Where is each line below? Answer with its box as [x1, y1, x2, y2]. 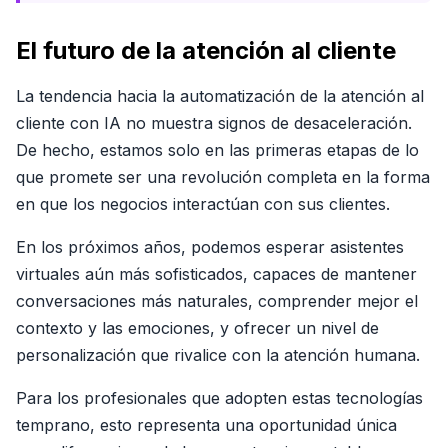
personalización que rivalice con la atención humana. [16, 345, 420, 365]
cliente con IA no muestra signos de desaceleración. [16, 113, 412, 133]
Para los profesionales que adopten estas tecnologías [16, 388, 423, 408]
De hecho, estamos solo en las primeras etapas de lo [16, 140, 419, 160]
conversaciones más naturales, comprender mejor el [16, 291, 418, 311]
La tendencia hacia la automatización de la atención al [16, 86, 424, 106]
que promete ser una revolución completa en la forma [16, 167, 430, 187]
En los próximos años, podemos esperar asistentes [16, 237, 404, 257]
